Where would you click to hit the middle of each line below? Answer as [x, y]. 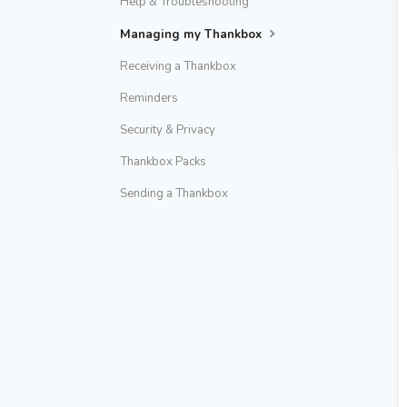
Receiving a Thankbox [178, 66]
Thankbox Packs [163, 162]
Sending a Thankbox [174, 194]
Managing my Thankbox [193, 35]
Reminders [149, 98]
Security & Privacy [168, 130]
